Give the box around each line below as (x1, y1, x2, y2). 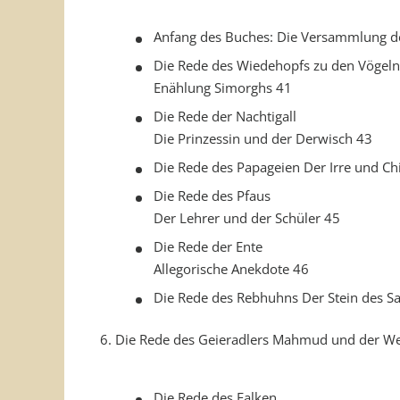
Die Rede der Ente (154, 237, 262, 255)
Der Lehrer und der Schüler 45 (154, 209, 340, 227)
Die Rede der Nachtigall (154, 107, 296, 125)
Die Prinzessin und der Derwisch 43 (154, 129, 372, 147)
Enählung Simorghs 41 (154, 79, 292, 96)
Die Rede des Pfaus (154, 187, 271, 204)
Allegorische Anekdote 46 (154, 260, 309, 278)
